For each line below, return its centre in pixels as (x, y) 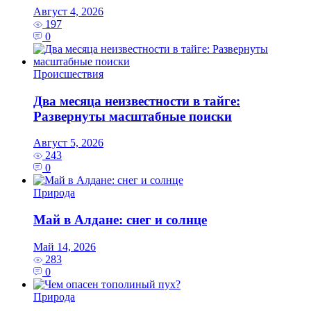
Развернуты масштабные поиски (133, 116)
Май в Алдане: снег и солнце (120, 220)
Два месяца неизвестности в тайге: (137, 101)
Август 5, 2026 (68, 143)
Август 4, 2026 (68, 11)
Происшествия (68, 74)
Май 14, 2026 (65, 246)
